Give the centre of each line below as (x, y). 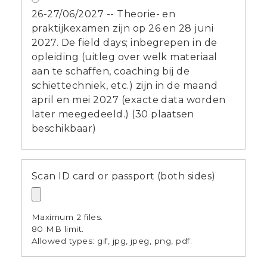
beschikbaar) (64, 128)
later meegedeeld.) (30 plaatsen (113, 114)
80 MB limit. (58, 229)
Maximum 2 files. (67, 217)
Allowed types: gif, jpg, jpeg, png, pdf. (112, 240)
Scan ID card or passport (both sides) (124, 176)
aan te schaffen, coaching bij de (111, 71)
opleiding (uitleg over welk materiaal (125, 57)
